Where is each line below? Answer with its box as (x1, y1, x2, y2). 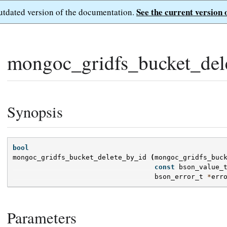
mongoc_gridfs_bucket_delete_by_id (13, 154, 146, 162)
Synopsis (7, 101, 63, 122)
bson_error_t (155, 173, 203, 181)
